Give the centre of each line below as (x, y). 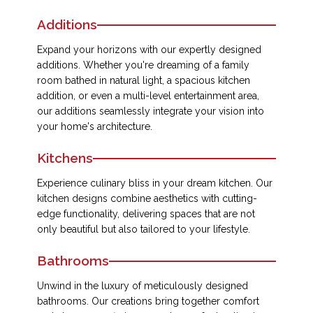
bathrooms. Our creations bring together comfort (148, 301)
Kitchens (65, 158)
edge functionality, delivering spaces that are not (146, 214)
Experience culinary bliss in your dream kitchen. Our (155, 183)
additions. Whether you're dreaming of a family (143, 65)
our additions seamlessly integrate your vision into (151, 111)
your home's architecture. (95, 126)
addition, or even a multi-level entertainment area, (148, 96)
